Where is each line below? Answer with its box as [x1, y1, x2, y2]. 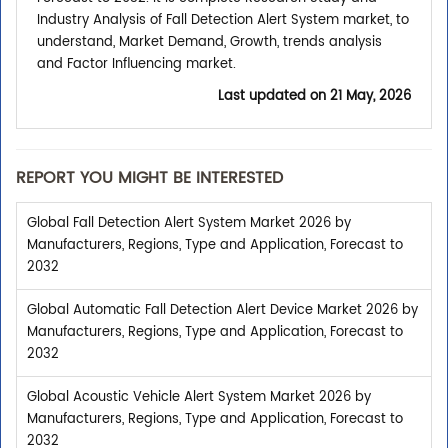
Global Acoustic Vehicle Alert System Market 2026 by [27, 387, 371, 409]
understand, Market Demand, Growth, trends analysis [37, 32, 382, 54]
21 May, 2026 [330, 86, 411, 108]
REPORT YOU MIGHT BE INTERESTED [16, 165, 283, 192]
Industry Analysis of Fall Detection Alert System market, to [37, 10, 409, 32]
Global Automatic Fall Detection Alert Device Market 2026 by [27, 300, 418, 322]
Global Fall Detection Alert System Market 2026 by [27, 213, 351, 235]
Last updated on [218, 86, 330, 108]
